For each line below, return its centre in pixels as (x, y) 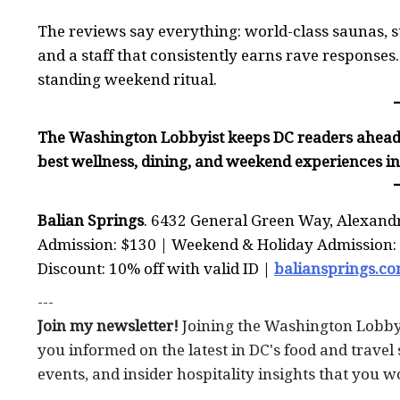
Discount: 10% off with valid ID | (156, 268)
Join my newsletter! (108, 325)
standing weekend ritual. (127, 79)
